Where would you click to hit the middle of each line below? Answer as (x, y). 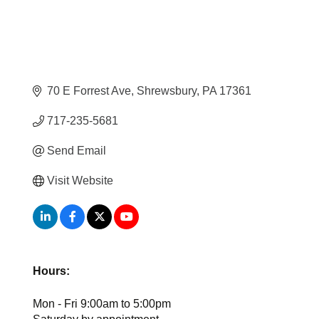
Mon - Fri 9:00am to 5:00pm (102, 304)
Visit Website (80, 181)
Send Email (77, 151)
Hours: (52, 271)
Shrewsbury (167, 91)
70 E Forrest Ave (89, 91)
